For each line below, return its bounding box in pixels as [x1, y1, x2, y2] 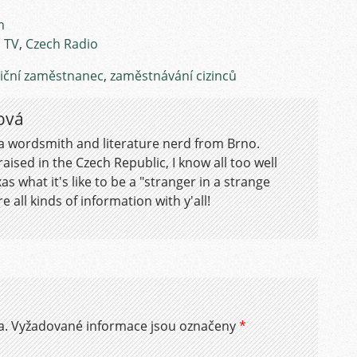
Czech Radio [25, 35, 98, 53]
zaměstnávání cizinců [110, 67, 237, 84]
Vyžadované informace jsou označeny [11, 317, 239, 335]
